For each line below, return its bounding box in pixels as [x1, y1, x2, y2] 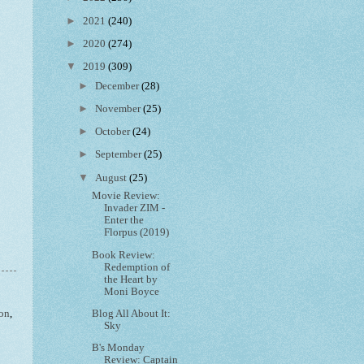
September [95, 149, 145, 161]
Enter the [104, 214, 145, 227]
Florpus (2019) [104, 227, 170, 239]
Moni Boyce [104, 285, 160, 297]
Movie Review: [92, 190, 161, 202]
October [95, 126, 133, 138]
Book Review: [92, 249, 156, 261]
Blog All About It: [92, 307, 171, 319]
